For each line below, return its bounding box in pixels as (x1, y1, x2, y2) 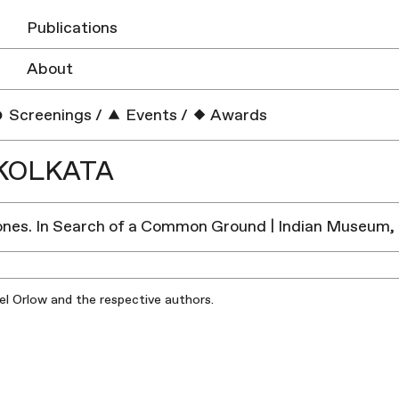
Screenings (5, 105, 93, 126)
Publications (26, 18, 118, 38)
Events (122, 105, 178, 126)
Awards (208, 105, 268, 126)
